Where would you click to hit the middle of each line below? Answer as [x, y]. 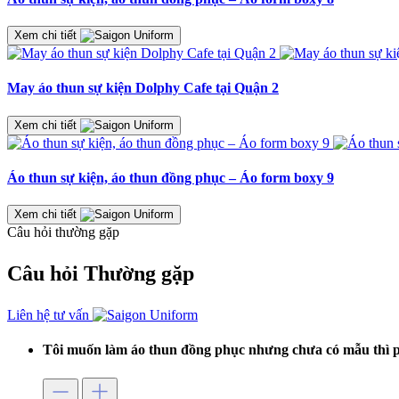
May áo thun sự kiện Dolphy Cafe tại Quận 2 [143, 88]
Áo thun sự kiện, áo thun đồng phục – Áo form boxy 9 [171, 177]
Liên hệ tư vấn [50, 315]
